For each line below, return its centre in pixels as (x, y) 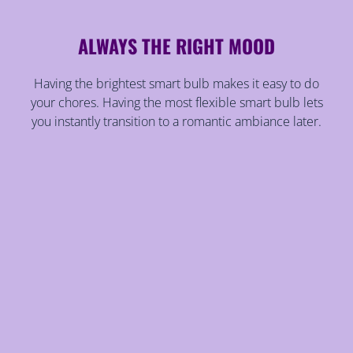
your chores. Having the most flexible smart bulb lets (176, 103)
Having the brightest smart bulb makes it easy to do (176, 84)
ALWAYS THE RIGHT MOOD (176, 46)
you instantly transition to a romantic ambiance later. (176, 122)
